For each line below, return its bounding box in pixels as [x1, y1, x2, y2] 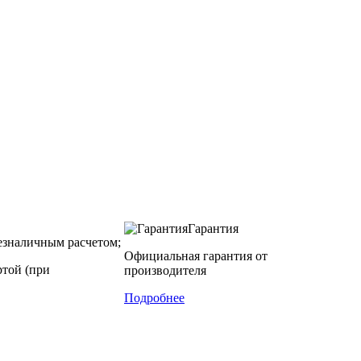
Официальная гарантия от [124, 248, 268, 263]
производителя [124, 263, 206, 277]
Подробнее [124, 290, 185, 305]
